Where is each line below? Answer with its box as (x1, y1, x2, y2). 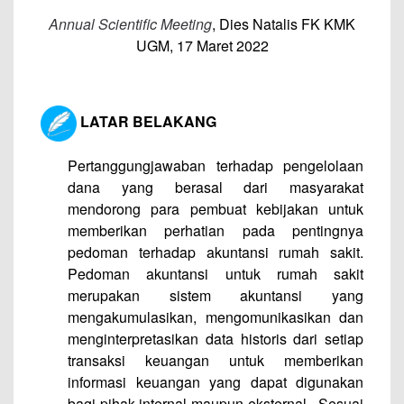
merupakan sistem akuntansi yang (68, 285, 363, 306)
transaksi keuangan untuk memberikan (68, 350, 363, 371)
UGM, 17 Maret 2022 (135, 35, 269, 56)
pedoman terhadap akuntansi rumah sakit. (68, 242, 363, 262)
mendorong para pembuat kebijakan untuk (68, 198, 363, 219)
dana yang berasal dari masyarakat (68, 177, 363, 197)
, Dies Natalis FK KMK (212, 14, 355, 34)
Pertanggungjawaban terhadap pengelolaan (68, 155, 363, 176)
